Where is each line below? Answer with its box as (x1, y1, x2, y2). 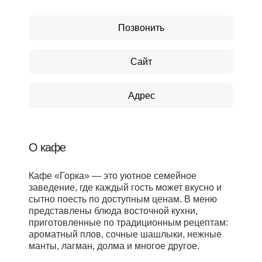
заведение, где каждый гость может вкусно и (29, 182, 222, 192)
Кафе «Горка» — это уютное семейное (29, 171, 196, 181)
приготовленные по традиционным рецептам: (29, 218, 228, 227)
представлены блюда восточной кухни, (29, 206, 198, 216)
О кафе (29, 141, 65, 154)
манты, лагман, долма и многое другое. (29, 241, 199, 251)
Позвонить (118, 22, 164, 33)
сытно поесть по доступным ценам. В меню (29, 194, 217, 204)
